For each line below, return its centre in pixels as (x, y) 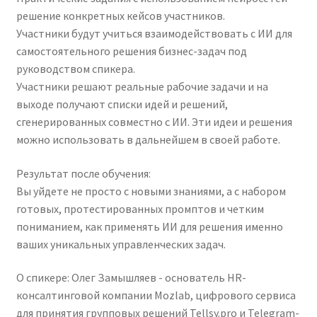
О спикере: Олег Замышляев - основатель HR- (131, 278)
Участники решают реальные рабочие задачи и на (142, 87)
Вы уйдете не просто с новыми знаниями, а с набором (151, 191)
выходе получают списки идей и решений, (122, 104)
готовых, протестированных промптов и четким (140, 208)
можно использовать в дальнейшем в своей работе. (148, 140)
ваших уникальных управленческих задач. (121, 244)
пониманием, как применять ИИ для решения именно (149, 226)
